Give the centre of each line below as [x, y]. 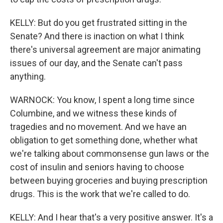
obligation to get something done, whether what [104, 140]
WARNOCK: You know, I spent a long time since [102, 100]
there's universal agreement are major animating [105, 50]
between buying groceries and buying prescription [109, 180]
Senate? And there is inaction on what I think [97, 36]
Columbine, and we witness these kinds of [94, 113]
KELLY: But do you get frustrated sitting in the [99, 23]
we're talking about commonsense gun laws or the [110, 154]
